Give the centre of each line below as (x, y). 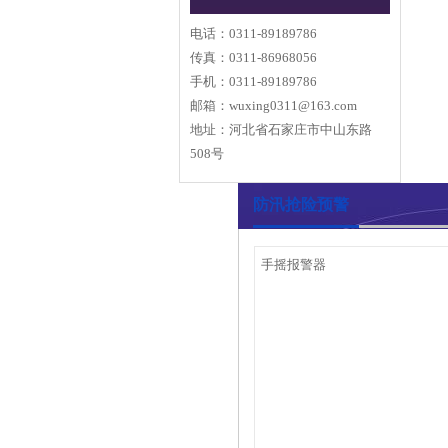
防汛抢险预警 (301, 204)
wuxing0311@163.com (293, 105)
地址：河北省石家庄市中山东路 (281, 129)
